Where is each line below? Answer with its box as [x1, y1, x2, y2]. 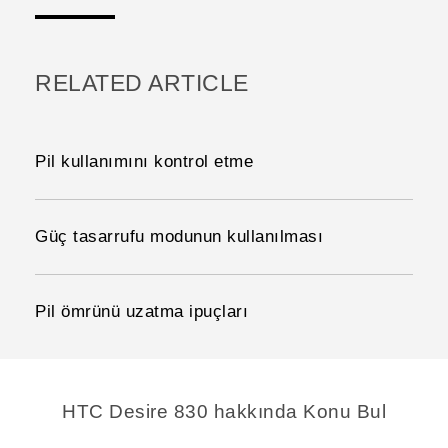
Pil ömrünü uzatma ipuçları [35, 301, 248, 321]
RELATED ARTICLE [35, 70, 249, 96]
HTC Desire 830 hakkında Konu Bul [62, 400, 386, 422]
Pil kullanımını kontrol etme [35, 151, 253, 171]
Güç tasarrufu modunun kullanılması [35, 226, 323, 246]
